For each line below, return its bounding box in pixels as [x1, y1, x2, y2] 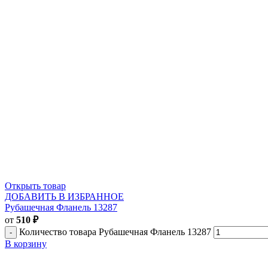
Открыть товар [5, 180, 66, 191]
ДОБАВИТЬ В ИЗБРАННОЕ [5, 191, 124, 202]
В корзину [5, 238, 47, 249]
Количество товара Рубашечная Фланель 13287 [19, 226, 211, 237]
